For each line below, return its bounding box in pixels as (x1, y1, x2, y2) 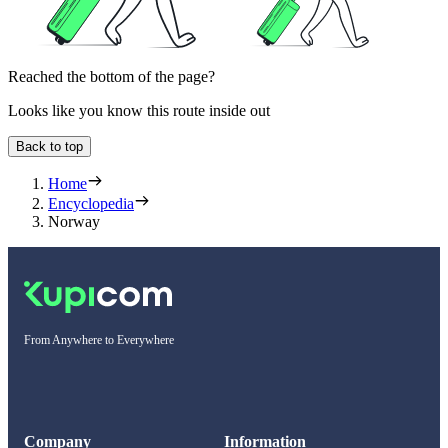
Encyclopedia (48, 195, 134, 213)
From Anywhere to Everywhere (24, 333, 174, 348)
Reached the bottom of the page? (8, 68, 215, 86)
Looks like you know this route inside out (8, 102, 270, 120)
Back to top (16, 139, 83, 155)
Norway (48, 213, 100, 231)
